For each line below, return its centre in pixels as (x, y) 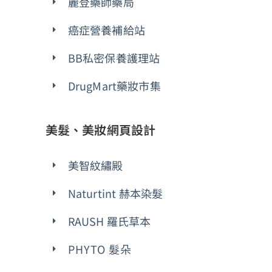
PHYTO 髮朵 (100, 249)
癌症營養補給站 (106, 29)
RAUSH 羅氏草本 (109, 221)
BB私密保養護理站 (114, 57)
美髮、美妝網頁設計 (100, 129)
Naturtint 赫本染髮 (115, 193)
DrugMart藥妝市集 (114, 85)
